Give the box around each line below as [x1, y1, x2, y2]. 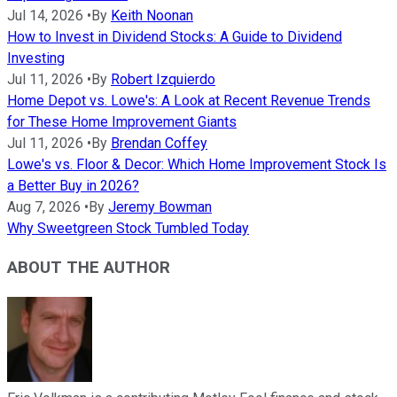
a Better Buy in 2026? [7, 176, 139, 194]
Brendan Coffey [111, 134, 207, 152]
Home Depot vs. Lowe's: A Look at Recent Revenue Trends [7, 91, 370, 109]
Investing [7, 49, 65, 66]
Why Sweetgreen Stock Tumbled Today [7, 219, 249, 237]
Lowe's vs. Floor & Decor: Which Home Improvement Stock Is [7, 155, 386, 173]
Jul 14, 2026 [7, 6, 83, 24]
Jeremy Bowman [108, 198, 212, 215]
